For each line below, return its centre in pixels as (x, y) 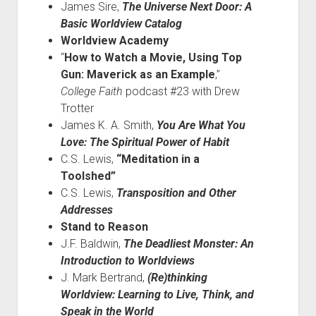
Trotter (77, 108)
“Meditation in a (158, 159)
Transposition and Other (176, 193)
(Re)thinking (177, 278)
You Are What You (201, 125)
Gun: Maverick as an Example (138, 74)
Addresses (86, 210)
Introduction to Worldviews (127, 261)
